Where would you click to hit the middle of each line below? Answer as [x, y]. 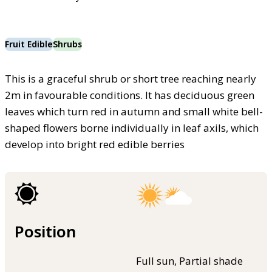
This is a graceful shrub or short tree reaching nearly [131, 79]
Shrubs [67, 44]
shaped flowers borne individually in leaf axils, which [132, 128]
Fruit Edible [29, 44]
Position [45, 231]
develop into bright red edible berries [95, 144]
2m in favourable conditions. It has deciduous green [130, 95]
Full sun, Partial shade [189, 260]
